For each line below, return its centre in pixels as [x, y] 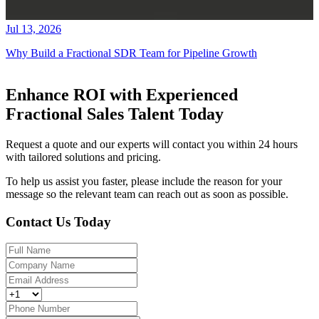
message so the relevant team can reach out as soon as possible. [147, 194]
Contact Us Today [58, 221]
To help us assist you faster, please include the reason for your [144, 181]
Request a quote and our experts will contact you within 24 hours [152, 144]
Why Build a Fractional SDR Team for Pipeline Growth [131, 53]
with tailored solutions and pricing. [83, 157]
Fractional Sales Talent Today [115, 114]
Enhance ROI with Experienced [122, 94]
